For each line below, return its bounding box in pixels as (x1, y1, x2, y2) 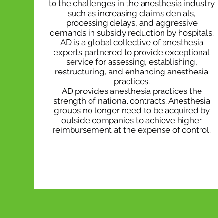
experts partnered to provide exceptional (54, 47, 210, 57)
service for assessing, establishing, (66, 57, 197, 67)
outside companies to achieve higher (61, 115, 202, 125)
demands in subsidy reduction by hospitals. (50, 28, 214, 37)
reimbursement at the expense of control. (53, 125, 211, 135)
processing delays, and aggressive (66, 18, 198, 28)
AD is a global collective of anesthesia (60, 37, 203, 47)
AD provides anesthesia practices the (61, 86, 202, 96)
